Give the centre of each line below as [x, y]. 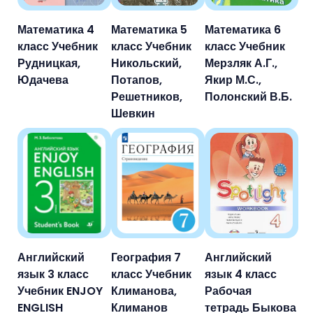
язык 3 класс [53, 274]
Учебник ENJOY [60, 291]
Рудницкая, [49, 63]
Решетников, [147, 96]
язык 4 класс [241, 274]
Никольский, [146, 63]
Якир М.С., [233, 80]
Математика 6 [243, 29]
